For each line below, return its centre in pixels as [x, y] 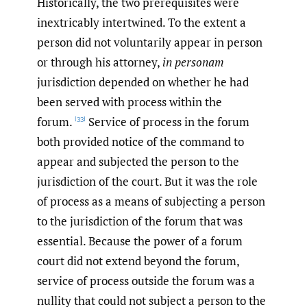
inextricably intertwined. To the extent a [142, 23]
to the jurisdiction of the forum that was [140, 221]
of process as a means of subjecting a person [151, 201]
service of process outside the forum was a [146, 281]
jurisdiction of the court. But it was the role [147, 182]
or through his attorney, [100, 62]
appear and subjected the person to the [138, 162]
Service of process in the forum [168, 122]
